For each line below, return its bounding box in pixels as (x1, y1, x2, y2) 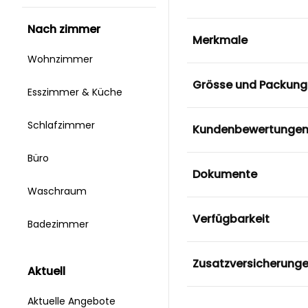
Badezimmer (27, 217, 91, 232)
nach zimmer (35, 21, 100, 38)
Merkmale (192, 32, 247, 48)
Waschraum (27, 184, 89, 199)
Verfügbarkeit (192, 210, 269, 227)
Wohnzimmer (27, 52, 96, 67)
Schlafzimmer (27, 118, 98, 133)
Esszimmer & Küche (27, 85, 125, 100)
